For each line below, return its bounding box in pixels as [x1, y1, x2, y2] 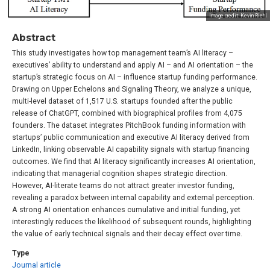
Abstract [12, 32, 55, 44]
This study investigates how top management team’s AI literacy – [12, 49, 233, 58]
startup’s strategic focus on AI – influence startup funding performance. [12, 73, 257, 82]
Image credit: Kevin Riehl [209, 12, 267, 19]
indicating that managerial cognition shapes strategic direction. [12, 169, 227, 178]
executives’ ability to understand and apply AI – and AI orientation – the [12, 61, 253, 70]
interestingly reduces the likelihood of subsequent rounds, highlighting [12, 218, 251, 227]
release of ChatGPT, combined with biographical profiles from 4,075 [12, 109, 242, 118]
